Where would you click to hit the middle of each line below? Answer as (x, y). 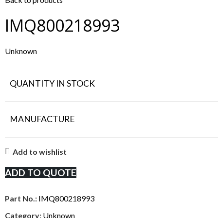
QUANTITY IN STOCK (52, 84)
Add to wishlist (40, 151)
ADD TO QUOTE (41, 173)
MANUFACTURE (42, 119)
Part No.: (22, 199)
